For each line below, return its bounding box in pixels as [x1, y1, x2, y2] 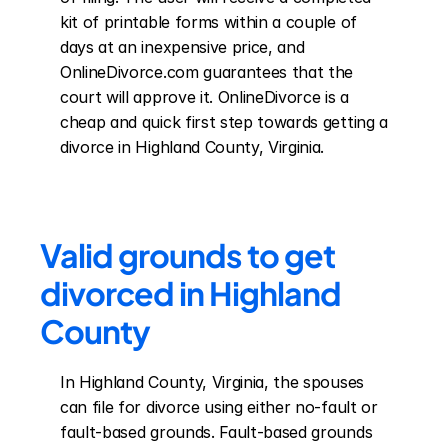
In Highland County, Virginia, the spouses [60, 372, 364, 392]
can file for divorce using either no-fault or [60, 397, 378, 417]
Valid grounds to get [40, 235, 335, 275]
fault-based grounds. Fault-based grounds [60, 422, 373, 442]
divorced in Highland [40, 273, 341, 313]
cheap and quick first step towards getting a [60, 112, 388, 132]
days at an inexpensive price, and [60, 37, 305, 57]
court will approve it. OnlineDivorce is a [60, 87, 349, 107]
